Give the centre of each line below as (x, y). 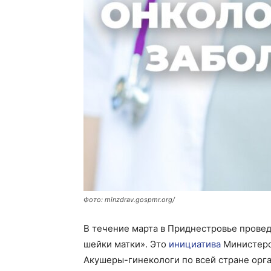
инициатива (195, 244)
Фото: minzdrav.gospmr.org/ (129, 200)
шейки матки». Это (126, 244)
